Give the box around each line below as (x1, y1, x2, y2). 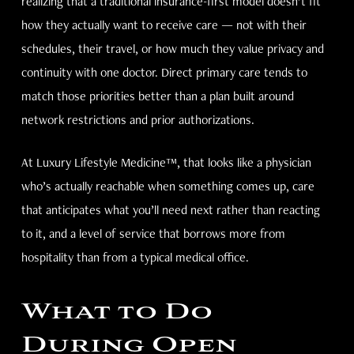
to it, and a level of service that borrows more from (21, 225, 285, 242)
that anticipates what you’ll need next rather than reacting (21, 201, 320, 218)
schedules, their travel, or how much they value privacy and (21, 40, 324, 57)
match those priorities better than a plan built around (21, 88, 294, 104)
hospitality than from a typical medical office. (21, 249, 249, 265)
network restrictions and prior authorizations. (21, 111, 254, 128)
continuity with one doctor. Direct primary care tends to (21, 64, 307, 81)
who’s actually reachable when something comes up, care (21, 178, 314, 194)
